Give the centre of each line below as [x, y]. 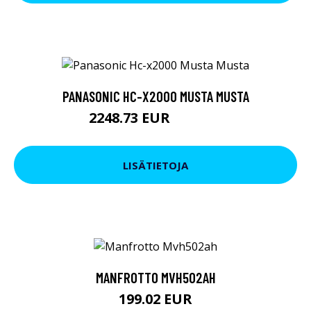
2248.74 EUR [198, 120]
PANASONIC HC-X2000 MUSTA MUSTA [155, 96]
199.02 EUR [155, 299]
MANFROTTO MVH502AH [155, 277]
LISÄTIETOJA [155, 165]
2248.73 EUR [131, 118]
